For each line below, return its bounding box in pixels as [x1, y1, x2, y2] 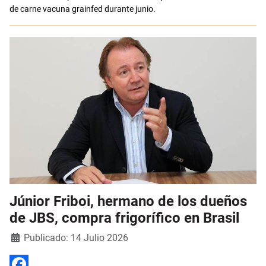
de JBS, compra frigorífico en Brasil [9, 209, 239, 226]
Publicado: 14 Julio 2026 [24, 232, 128, 243]
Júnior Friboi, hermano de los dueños [9, 192, 247, 210]
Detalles [9, 231, 40, 241]
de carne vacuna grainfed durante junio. [9, 4, 157, 14]
